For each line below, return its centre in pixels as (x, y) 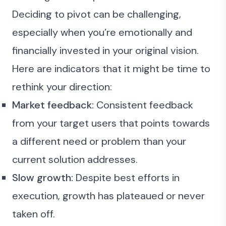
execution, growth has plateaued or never (108, 196)
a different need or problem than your (99, 141)
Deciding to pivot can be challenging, (97, 14)
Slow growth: (43, 178)
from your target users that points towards (111, 123)
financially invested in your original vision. (105, 50)
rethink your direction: (62, 87)
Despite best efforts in (126, 178)
